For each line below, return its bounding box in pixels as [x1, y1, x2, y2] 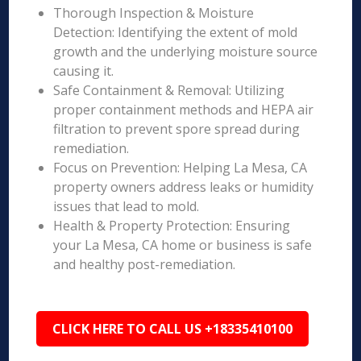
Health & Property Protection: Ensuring [53, 217, 291, 234]
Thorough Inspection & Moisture [53, 4, 255, 22]
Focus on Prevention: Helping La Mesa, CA [53, 159, 308, 176]
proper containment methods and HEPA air [53, 101, 314, 118]
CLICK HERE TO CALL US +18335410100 [52, 320, 293, 338]
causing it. [53, 62, 114, 80]
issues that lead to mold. [53, 197, 200, 215]
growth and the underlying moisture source [53, 43, 318, 60]
